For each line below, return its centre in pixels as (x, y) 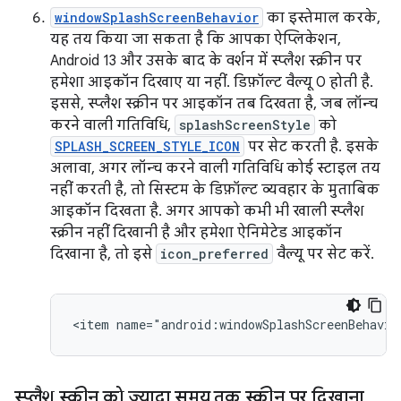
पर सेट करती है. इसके (311, 146)
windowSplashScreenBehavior (157, 17)
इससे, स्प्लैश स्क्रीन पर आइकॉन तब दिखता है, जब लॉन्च (214, 103)
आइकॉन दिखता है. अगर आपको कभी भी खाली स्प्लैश (207, 211)
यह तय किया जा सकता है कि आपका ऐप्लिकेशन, (196, 39)
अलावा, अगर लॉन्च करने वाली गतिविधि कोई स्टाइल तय (215, 168)
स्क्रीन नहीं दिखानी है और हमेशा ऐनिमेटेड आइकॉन (196, 232)
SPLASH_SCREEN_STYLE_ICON (147, 146)
